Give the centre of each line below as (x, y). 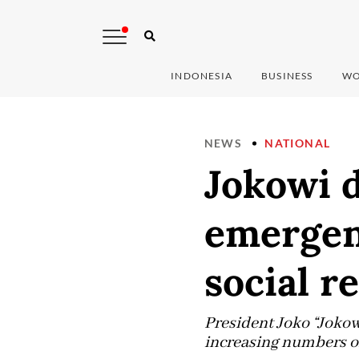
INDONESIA (202, 76)
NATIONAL (298, 143)
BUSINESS (287, 76)
